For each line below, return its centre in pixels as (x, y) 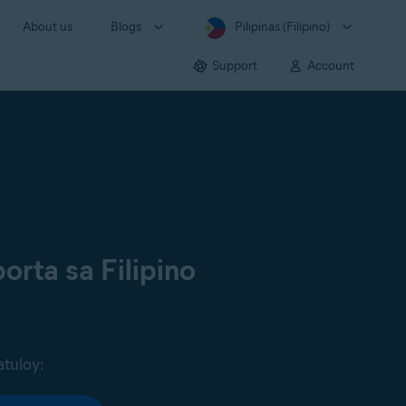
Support (235, 65)
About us (48, 27)
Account (331, 65)
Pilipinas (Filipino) (282, 27)
